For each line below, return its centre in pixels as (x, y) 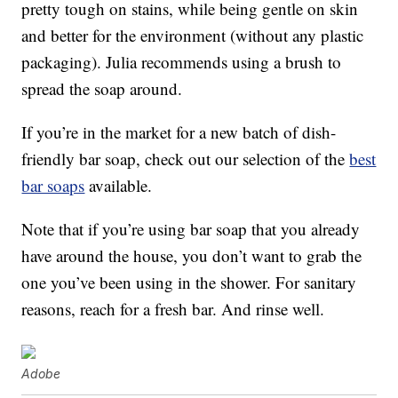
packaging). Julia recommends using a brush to (182, 61)
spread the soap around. (102, 88)
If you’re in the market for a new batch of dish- (179, 131)
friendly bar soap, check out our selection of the (186, 158)
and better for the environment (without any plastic (193, 35)
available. (119, 185)
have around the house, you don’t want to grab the (192, 255)
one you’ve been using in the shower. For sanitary (189, 282)
